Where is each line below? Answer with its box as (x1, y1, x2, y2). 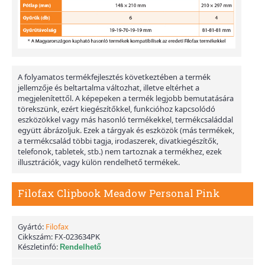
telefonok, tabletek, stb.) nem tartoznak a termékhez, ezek (18, 146, 222, 157)
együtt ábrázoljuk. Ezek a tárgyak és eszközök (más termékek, (18, 125, 234, 136)
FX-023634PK (54, 231, 100, 243)
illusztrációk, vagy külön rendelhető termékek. (18, 157, 180, 168)
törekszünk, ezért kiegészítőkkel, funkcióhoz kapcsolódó (18, 104, 215, 115)
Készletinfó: (18, 241, 60, 253)
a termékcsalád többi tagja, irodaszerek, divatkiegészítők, (18, 135, 218, 147)
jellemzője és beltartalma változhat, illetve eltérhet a (18, 82, 199, 93)
